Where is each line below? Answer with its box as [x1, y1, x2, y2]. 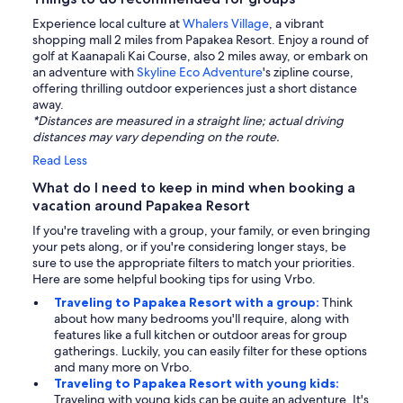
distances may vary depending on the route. [32, 129, 280, 146]
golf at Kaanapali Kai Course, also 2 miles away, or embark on [32, 48, 368, 65]
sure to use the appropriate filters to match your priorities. [32, 255, 355, 272]
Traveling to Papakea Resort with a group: [54, 294, 322, 311]
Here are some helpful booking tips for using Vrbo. [32, 271, 316, 288]
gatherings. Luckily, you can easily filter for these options [54, 343, 367, 360]
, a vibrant [269, 15, 324, 32]
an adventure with [32, 64, 137, 81]
